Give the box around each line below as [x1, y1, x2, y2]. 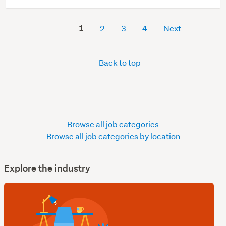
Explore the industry [4, 162, 90, 174]
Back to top [97, 56, 141, 68]
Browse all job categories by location [46, 130, 180, 141]
